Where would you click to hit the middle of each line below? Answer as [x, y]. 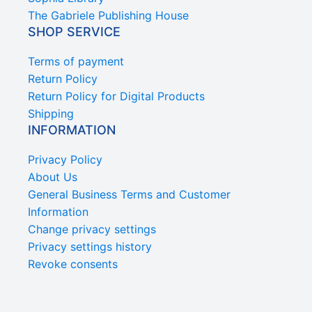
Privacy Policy [65, 159]
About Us [53, 177]
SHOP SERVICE [74, 31]
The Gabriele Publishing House [108, 15]
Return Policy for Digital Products [116, 96]
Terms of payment [76, 61]
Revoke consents [73, 264]
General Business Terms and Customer [129, 194]
